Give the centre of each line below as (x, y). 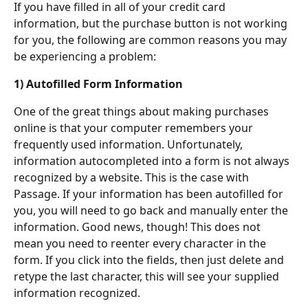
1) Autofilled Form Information (98, 84)
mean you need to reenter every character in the (141, 243)
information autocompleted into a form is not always (153, 161)
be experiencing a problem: (85, 56)
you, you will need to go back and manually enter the (152, 210)
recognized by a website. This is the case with (133, 177)
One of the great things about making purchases (143, 111)
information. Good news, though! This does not (139, 227)
